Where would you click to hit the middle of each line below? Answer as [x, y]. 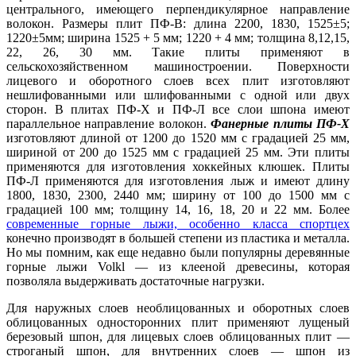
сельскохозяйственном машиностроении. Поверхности [178, 66]
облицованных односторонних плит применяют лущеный [178, 322]
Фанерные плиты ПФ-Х [281, 124]
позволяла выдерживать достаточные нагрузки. [135, 281]
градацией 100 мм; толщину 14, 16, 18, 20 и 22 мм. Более [178, 209]
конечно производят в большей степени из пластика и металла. [178, 238]
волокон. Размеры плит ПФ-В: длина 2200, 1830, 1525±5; [178, 23]
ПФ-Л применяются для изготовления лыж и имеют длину [178, 181]
